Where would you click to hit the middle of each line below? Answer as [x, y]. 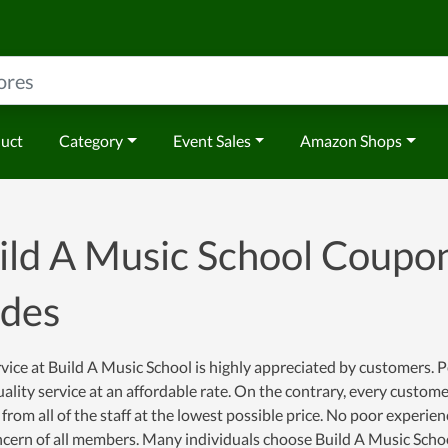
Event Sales [211, 140]
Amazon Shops [351, 140]
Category [91, 140]
